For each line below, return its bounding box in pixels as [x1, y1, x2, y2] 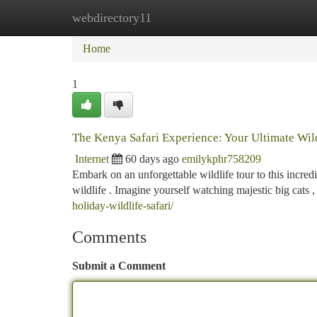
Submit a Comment [72, 260, 166, 272]
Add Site [243, 11, 283, 23]
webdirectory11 [72, 11, 151, 25]
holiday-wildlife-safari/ [72, 200, 173, 212]
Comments [72, 228, 146, 246]
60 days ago [125, 153, 179, 165]
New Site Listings [142, 11, 222, 23]
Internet [75, 153, 109, 165]
